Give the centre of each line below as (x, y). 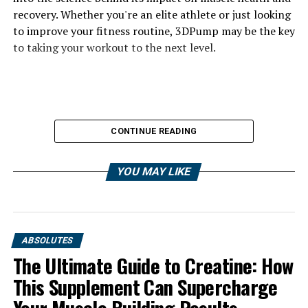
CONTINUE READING (154, 131)
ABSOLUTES (47, 240)
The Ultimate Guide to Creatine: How (153, 265)
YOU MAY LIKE (154, 172)
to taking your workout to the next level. (114, 47)
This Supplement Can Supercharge (145, 287)
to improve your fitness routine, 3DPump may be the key (154, 31)
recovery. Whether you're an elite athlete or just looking (152, 14)
